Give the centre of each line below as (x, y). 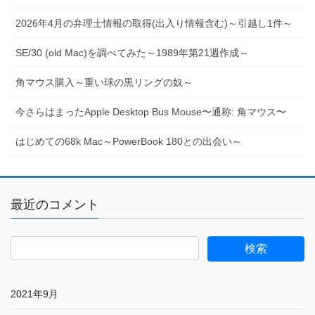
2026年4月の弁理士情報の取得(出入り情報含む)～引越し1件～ (154, 24)
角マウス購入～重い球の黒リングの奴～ (104, 83)
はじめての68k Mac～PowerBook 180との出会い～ (129, 142)
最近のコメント (55, 205)
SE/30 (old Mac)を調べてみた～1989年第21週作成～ (132, 53)
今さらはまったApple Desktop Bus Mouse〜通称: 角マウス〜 (151, 112)
